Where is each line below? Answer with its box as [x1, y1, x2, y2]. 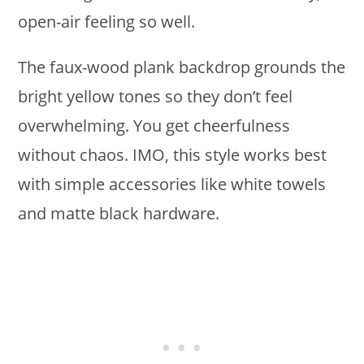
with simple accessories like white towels [18, 173, 327, 196]
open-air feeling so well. [18, 11, 196, 33]
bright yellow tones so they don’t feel [18, 85, 293, 108]
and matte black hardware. [18, 202, 220, 225]
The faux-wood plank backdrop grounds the [18, 56, 346, 79]
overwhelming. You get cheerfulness [18, 115, 291, 137]
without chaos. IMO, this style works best [18, 144, 327, 167]
